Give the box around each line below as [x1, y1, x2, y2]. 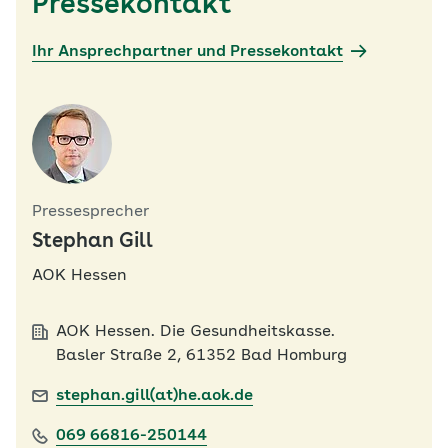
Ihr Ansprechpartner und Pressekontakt [32, 44, 343, 60]
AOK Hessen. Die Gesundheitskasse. [56, 324, 335, 340]
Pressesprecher [32, 204, 149, 220]
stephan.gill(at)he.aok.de [56, 388, 253, 404]
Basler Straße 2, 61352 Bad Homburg [56, 348, 347, 364]
